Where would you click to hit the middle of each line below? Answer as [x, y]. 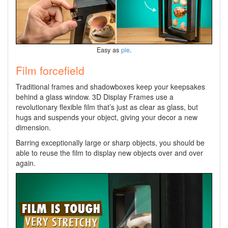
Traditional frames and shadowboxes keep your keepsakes [110, 86]
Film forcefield [50, 70]
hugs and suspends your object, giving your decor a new [107, 117]
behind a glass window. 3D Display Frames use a [95, 96]
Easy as [109, 50]
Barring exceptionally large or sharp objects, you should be [110, 142]
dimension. [33, 127]
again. [26, 163]
